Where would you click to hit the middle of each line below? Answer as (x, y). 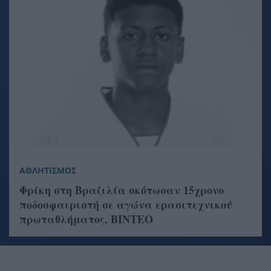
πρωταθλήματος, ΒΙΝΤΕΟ (86, 219)
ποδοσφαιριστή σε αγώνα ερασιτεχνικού (126, 205)
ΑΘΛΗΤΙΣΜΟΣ (48, 171)
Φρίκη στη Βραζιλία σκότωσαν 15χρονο (122, 190)
